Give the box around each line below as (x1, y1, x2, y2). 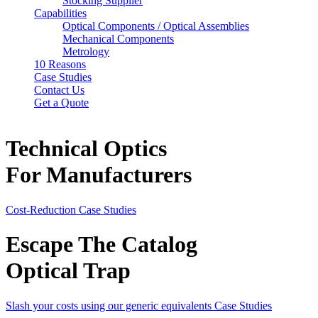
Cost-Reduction (6, 203, 79, 216)
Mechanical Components (62, 33, 174, 45)
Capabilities (34, 7, 87, 19)
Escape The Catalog (6, 231, 197, 258)
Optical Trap (6, 258, 131, 284)
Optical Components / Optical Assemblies (62, 20, 249, 32)
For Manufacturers (6, 162, 192, 188)
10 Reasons (34, 58, 86, 70)
